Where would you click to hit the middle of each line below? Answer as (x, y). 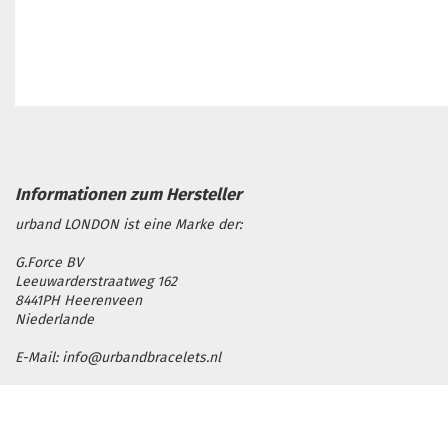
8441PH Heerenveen (78, 300)
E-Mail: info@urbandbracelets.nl (117, 357)
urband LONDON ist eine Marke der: (128, 224)
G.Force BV (48, 262)
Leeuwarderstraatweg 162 (95, 281)
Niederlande (54, 319)
